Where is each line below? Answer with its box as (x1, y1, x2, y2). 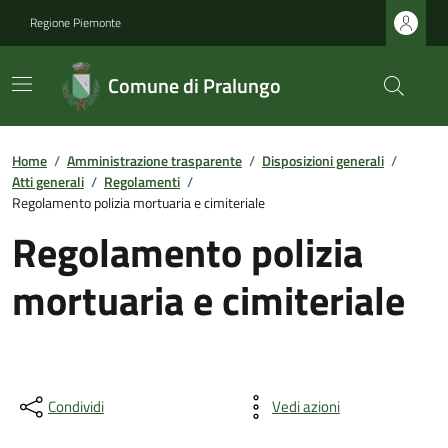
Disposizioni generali (262, 150, 384, 171)
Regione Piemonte (30, 13, 121, 32)
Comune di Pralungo (107, 70, 281, 101)
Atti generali (12, 171, 84, 192)
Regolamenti (104, 171, 180, 192)
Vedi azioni (272, 395, 340, 418)
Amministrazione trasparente (67, 150, 242, 171)
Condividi (48, 395, 104, 418)
